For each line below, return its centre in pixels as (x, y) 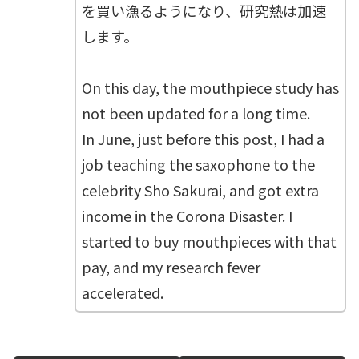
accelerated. (122, 293)
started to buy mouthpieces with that (209, 242)
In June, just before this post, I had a (203, 139)
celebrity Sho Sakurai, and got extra (200, 190)
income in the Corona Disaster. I (187, 216)
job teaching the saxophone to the (198, 165)
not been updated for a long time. (196, 113)
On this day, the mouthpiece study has (210, 88)
